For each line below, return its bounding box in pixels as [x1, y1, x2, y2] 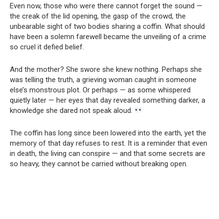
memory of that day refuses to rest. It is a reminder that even [10, 138, 207, 148]
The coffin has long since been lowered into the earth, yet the [10, 128, 206, 137]
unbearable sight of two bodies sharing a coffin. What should [10, 22, 205, 31]
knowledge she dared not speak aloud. [10, 106, 134, 115]
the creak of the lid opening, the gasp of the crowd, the [10, 11, 186, 21]
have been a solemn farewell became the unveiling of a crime [10, 32, 206, 41]
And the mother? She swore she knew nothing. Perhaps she [10, 65, 202, 74]
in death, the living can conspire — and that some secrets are [10, 149, 205, 158]
